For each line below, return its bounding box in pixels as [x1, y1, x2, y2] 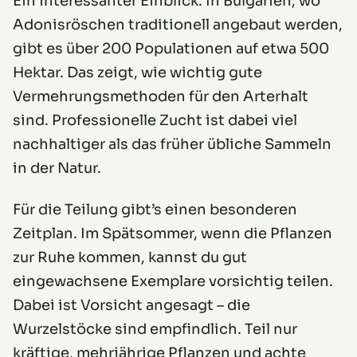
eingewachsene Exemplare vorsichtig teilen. [13, 273, 333, 291]
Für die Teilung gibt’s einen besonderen [13, 201, 297, 219]
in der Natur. [13, 159, 101, 178]
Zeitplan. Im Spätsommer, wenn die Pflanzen [13, 225, 332, 243]
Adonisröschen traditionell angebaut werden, [13, 16, 343, 34]
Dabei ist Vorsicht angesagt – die [13, 296, 250, 315]
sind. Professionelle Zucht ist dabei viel [13, 112, 297, 130]
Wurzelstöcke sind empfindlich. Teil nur [13, 320, 297, 339]
